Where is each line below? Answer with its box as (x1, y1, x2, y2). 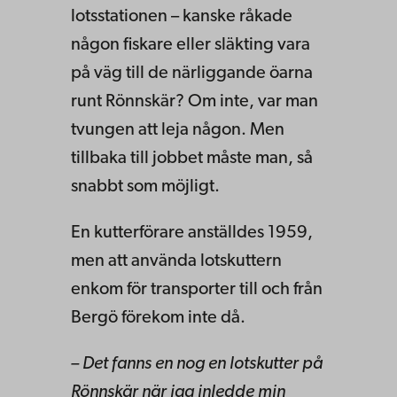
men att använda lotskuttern (71, 252, 282, 270)
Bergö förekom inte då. (71, 308, 245, 327)
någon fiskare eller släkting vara (71, 35, 310, 54)
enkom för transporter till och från (71, 280, 323, 299)
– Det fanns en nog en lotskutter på (71, 354, 323, 373)
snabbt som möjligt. (71, 177, 223, 196)
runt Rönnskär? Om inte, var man (71, 92, 318, 111)
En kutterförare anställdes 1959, (71, 223, 313, 242)
